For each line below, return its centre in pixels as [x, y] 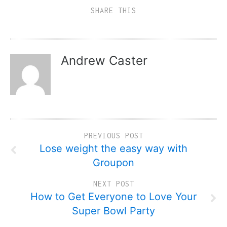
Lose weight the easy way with [113, 148]
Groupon [113, 162]
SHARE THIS [113, 10]
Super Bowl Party [113, 211]
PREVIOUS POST [113, 135]
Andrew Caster [104, 60]
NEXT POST [113, 183]
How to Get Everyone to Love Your [113, 196]
